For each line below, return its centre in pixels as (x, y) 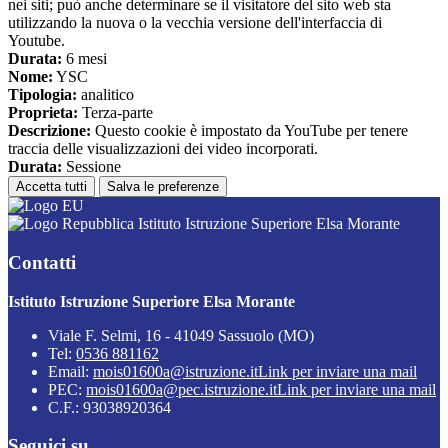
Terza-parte (115, 113)
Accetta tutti (51, 187)
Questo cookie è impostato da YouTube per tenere (249, 131)
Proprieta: (43, 113)
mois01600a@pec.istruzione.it (181, 389)
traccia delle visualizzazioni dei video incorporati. (163, 149)
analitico (105, 95)
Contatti (42, 262)
